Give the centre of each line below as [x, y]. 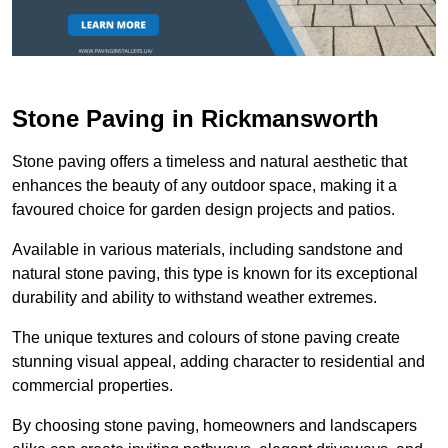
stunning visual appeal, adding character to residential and [218, 361]
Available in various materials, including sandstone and [207, 249]
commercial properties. [92, 385]
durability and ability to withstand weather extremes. [194, 297]
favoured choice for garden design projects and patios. [203, 209]
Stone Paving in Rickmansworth [195, 118]
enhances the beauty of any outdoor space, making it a [204, 185]
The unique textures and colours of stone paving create [206, 337]
